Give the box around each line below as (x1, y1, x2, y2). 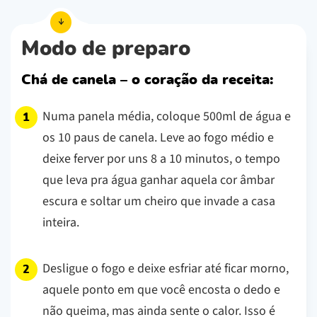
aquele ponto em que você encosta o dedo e (42, 280, 280, 299)
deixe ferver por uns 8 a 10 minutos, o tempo (42, 149, 280, 168)
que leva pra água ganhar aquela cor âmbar (42, 171, 275, 189)
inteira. (42, 213, 79, 231)
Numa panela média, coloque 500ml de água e (42, 107, 291, 125)
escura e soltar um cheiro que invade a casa (42, 192, 275, 210)
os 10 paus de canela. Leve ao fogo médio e (42, 128, 274, 146)
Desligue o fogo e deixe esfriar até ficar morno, (42, 259, 289, 277)
